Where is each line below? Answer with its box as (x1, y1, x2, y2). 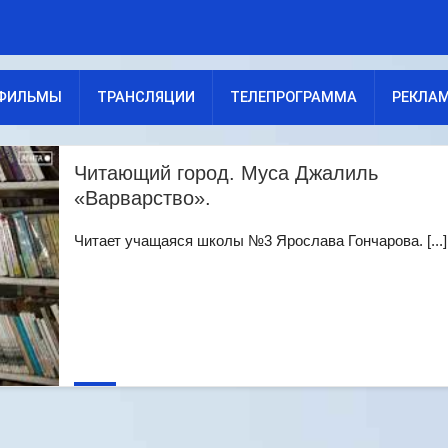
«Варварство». (74, 187, 211, 209)
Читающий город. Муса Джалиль (74, 162, 378, 184)
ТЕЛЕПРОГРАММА (230, 88, 357, 106)
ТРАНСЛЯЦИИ (97, 88, 195, 106)
